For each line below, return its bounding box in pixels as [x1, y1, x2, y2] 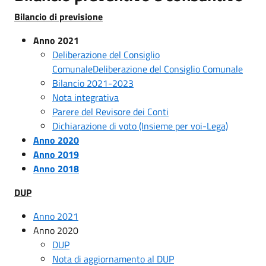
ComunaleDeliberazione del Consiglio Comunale [52, 61, 243, 76]
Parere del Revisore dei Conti [52, 104, 169, 119]
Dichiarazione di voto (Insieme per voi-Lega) [52, 118, 228, 133]
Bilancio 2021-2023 [52, 75, 134, 90]
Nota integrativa [52, 90, 119, 104]
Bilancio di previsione [14, 9, 103, 24]
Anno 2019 [33, 147, 79, 161]
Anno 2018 [33, 161, 79, 176]
